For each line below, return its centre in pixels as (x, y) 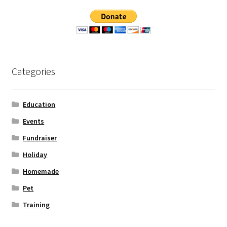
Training (36, 205)
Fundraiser (40, 138)
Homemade (41, 172)
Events (34, 121)
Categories (33, 71)
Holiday (35, 155)
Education (39, 105)
